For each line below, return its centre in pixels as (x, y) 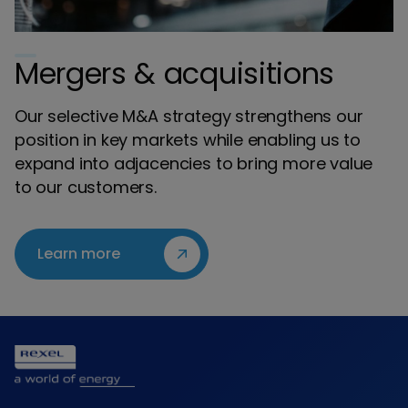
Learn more (79, 254)
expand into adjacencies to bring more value (194, 164)
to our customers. (86, 188)
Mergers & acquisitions (174, 74)
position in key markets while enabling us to (188, 140)
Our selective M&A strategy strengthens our (189, 117)
